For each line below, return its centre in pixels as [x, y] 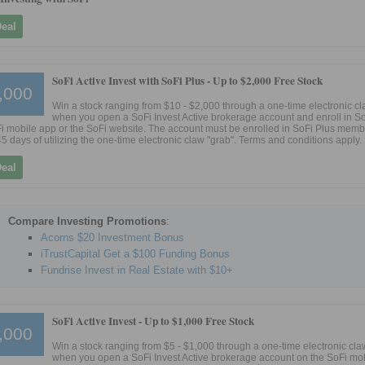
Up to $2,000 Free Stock [268, 80]
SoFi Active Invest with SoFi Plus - [132, 80]
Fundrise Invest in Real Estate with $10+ [137, 270]
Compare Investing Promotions [87, 221]
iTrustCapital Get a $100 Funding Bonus [135, 253]
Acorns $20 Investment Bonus [112, 237]
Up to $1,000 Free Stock [199, 321]
